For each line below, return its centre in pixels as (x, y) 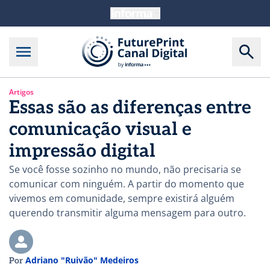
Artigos (21, 92)
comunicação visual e (100, 130)
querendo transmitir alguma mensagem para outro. (127, 213)
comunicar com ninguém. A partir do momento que (127, 184)
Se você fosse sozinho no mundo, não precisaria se (125, 170)
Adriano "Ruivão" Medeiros (82, 260)
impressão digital (82, 152)
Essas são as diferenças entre (130, 108)
